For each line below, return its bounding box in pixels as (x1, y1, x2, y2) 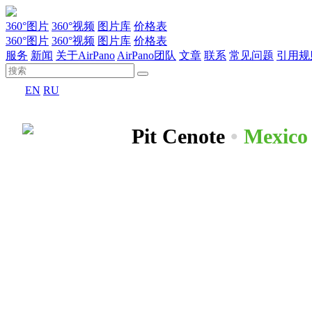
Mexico (243, 125, 308, 148)
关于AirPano (56, 49, 115, 61)
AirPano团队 (117, 49, 176, 61)
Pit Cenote (131, 125, 225, 148)
